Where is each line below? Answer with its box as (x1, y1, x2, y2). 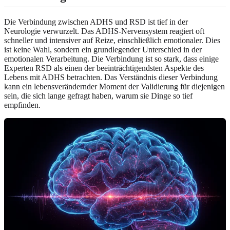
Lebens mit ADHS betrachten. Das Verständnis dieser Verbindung (4, 72, 218, 82)
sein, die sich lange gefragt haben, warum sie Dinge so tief (4, 91, 193, 100)
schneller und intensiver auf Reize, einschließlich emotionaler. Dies (4, 35, 220, 45)
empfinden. (4, 100, 41, 109)
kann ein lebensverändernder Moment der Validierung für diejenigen (4, 82, 225, 91)
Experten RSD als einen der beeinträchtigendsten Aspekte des (4, 63, 204, 72)
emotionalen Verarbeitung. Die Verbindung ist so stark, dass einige (4, 54, 219, 63)
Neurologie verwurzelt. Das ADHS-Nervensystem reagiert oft (4, 26, 204, 35)
